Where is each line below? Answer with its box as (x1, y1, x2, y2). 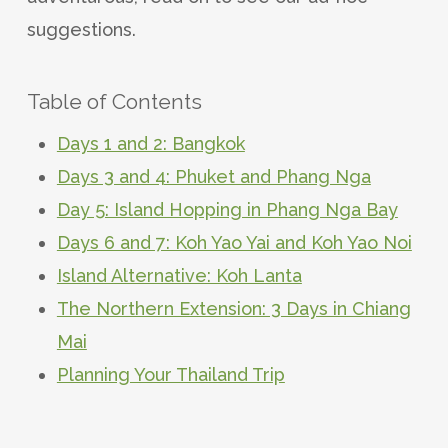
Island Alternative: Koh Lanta (56, 264, 302, 286)
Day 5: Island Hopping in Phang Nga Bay (56, 198, 398, 220)
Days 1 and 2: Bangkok (56, 132, 245, 154)
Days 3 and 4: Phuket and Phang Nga (56, 165, 371, 187)
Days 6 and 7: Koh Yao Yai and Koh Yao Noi (56, 231, 412, 253)
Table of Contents (26, 88, 202, 114)
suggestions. (26, 18, 136, 40)
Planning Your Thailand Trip (56, 363, 285, 385)
